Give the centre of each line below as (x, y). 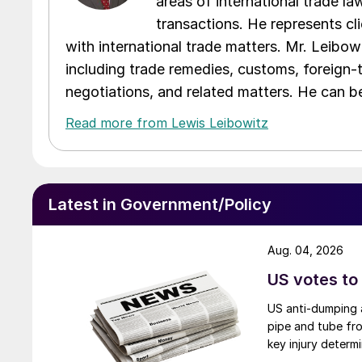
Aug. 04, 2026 (305, 250)
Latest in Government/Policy (160, 204)
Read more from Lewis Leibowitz (167, 122)
